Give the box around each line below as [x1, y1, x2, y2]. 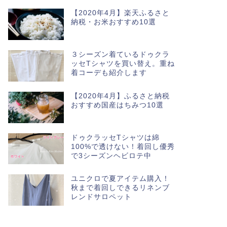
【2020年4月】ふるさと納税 [70, 92, 170, 100]
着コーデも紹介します [70, 68, 147, 77]
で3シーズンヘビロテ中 [70, 152, 152, 160]
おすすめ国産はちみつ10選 [70, 101, 164, 109]
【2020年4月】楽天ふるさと [70, 9, 170, 17]
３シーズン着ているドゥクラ [70, 50, 170, 58]
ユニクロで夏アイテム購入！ [70, 175, 170, 183]
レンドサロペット [70, 193, 132, 201]
